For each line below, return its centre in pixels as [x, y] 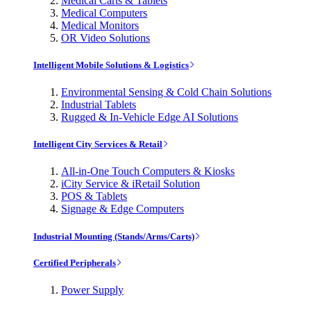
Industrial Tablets [99, 105]
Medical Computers [104, 12]
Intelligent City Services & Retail [98, 144]
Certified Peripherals [75, 262]
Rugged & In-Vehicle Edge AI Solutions [150, 117]
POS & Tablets [94, 196]
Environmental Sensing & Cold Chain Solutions [166, 92]
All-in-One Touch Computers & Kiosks [148, 171]
